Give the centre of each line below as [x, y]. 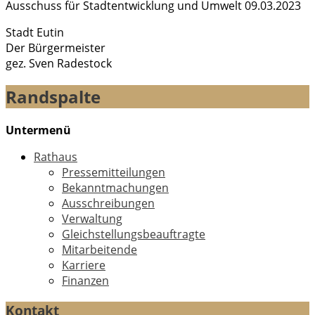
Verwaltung [92, 219]
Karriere [84, 265]
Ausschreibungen [108, 204]
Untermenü [38, 130]
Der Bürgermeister [56, 48]
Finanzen [85, 281]
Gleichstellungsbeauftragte [134, 234]
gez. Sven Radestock [59, 64]
